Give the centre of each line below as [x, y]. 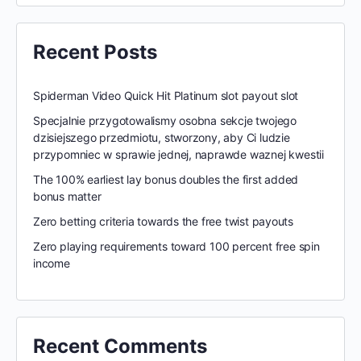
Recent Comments [120, 346]
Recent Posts [95, 52]
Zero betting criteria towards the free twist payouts [164, 221]
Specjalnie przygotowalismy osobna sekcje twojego [165, 120]
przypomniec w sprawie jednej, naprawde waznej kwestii [178, 154]
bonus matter [67, 196]
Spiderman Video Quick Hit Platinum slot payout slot [166, 95]
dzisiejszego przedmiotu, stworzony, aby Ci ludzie [162, 137]
